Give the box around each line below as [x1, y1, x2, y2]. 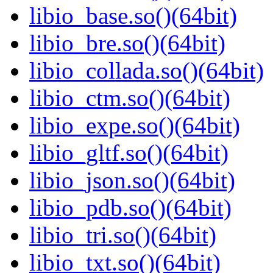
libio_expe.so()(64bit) [29, 112, 240, 139]
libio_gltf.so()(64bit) [29, 140, 229, 166]
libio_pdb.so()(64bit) [29, 194, 232, 221]
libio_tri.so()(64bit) [29, 222, 216, 249]
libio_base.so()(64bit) [29, 2, 237, 29]
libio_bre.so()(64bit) [29, 30, 225, 57]
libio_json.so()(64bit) [29, 167, 235, 194]
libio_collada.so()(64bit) [29, 57, 264, 84]
